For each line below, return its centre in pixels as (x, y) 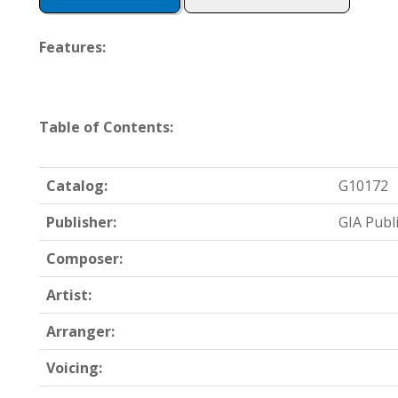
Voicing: (74, 368)
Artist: (69, 295)
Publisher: (81, 222)
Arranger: (80, 331)
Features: (72, 47)
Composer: (84, 259)
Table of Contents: (106, 127)
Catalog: (77, 186)
